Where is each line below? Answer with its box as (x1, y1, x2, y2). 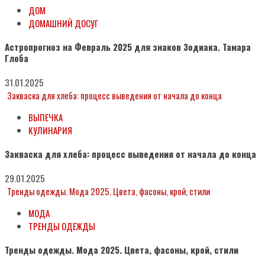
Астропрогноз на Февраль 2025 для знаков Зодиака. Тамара (5, 40, 251, 54)
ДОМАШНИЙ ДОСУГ (28, 17, 98, 30)
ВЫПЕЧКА (28, 111, 63, 124)
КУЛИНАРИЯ (28, 124, 72, 137)
